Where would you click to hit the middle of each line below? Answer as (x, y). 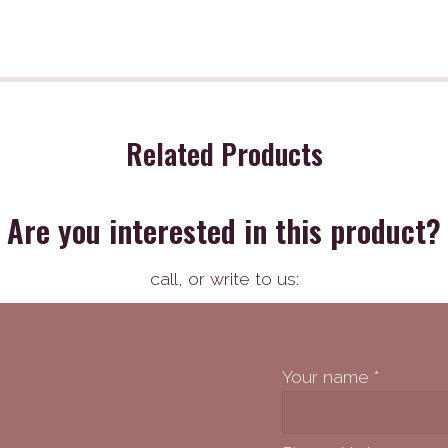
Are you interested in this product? (224, 230)
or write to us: (240, 278)
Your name (327, 376)
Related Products (224, 153)
